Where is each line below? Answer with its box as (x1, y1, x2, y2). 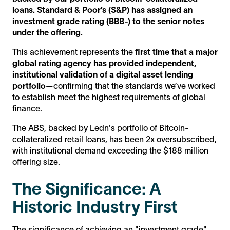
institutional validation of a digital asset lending (12, 70, 193, 80)
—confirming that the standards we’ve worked (46, 81, 215, 91)
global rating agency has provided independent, (12, 59, 196, 68)
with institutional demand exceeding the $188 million (12, 146, 208, 156)
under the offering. (12, 28, 83, 37)
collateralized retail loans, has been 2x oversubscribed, (12, 135, 217, 144)
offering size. (12, 157, 60, 167)
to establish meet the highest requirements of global (12, 92, 205, 102)
